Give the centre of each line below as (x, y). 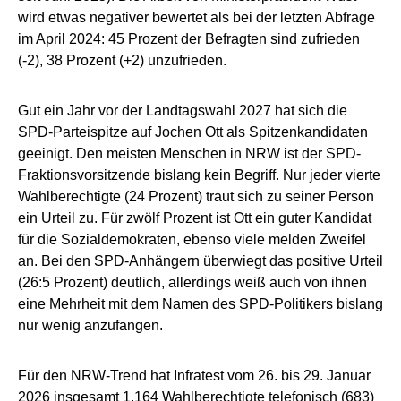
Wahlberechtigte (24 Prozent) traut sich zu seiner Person (196, 196)
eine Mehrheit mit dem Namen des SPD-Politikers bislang (200, 303)
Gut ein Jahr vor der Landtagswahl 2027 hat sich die (183, 110)
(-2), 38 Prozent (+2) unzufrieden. (122, 60)
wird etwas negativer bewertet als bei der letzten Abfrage (196, 17)
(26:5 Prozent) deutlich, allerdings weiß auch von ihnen (192, 282)
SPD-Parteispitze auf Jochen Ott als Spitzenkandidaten (193, 132)
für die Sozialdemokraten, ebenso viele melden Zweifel (192, 239)
